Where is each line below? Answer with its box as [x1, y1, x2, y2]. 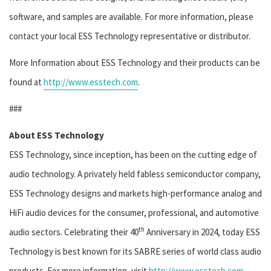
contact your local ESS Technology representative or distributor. [9, 30, 250, 42]
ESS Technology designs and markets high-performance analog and [9, 188, 262, 200]
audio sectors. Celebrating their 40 [9, 226, 139, 238]
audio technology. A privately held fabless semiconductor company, [9, 168, 261, 180]
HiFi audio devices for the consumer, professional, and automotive [9, 207, 259, 219]
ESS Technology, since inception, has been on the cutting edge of [9, 149, 257, 161]
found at [9, 76, 44, 88]
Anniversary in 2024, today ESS [145, 226, 260, 238]
